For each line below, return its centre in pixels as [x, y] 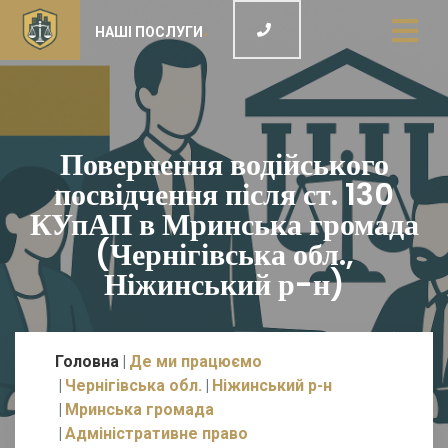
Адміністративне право [156, 433]
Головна [87, 361]
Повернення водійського [224, 165]
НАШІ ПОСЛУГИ [149, 32]
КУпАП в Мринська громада [224, 225]
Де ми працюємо [195, 361]
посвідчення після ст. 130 [224, 195]
